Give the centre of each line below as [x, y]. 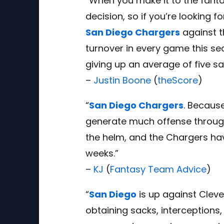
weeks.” [102, 153]
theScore [178, 80]
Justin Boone [122, 80]
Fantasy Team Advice [158, 169]
